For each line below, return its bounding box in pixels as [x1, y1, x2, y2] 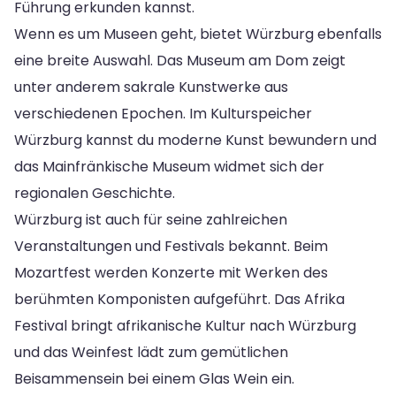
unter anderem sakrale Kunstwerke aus [14, 76, 288, 97]
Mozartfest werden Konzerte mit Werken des [14, 262, 328, 283]
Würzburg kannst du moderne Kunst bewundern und [14, 129, 377, 150]
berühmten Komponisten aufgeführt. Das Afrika [14, 288, 345, 309]
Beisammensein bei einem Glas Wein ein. [14, 368, 294, 389]
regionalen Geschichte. [14, 182, 175, 203]
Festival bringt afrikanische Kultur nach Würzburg [14, 315, 356, 336]
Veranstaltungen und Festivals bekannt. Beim [14, 235, 328, 256]
